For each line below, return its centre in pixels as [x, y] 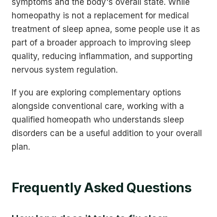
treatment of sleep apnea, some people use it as [106, 29]
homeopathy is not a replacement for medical [100, 16]
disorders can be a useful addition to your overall [107, 133]
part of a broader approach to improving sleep [101, 43]
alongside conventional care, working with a [98, 106]
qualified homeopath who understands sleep [98, 120]
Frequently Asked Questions [102, 188]
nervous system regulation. [65, 70]
